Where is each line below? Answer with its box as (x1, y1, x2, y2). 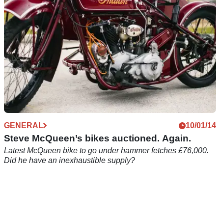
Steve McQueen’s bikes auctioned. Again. (4, 133, 191, 143)
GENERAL (4, 121, 43, 130)
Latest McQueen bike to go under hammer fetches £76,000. (4, 146, 209, 155)
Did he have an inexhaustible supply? (4, 156, 135, 165)
